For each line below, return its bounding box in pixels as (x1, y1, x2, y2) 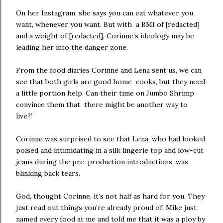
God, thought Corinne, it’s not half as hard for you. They (16, 192, 205, 201)
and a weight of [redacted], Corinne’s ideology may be (16, 31, 194, 40)
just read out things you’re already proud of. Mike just (16, 203, 197, 212)
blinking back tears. (16, 169, 82, 178)
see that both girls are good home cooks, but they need (16, 77, 205, 86)
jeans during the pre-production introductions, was (16, 157, 188, 166)
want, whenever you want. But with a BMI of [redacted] (16, 20, 200, 29)
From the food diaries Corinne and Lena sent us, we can (16, 66, 202, 75)
